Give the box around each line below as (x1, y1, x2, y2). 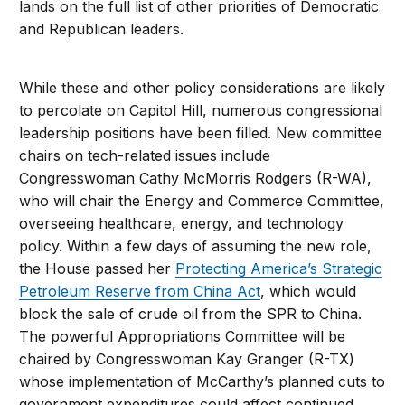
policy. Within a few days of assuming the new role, (19, 237, 372, 256)
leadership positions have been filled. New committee (19, 124, 383, 143)
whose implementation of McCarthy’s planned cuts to (19, 372, 386, 391)
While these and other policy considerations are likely (19, 79, 386, 98)
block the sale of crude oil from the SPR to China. (19, 305, 363, 324)
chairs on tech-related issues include (19, 146, 271, 165)
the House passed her (19, 259, 176, 278)
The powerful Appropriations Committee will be (19, 327, 346, 346)
